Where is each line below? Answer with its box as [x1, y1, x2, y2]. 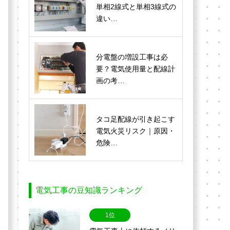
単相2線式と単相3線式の [96, 3, 176, 11]
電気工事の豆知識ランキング [35, 186, 142, 195]
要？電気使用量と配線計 [96, 65, 175, 73]
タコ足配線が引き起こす [96, 115, 175, 123]
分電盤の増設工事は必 [96, 53, 168, 61]
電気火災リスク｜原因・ [96, 127, 175, 135]
